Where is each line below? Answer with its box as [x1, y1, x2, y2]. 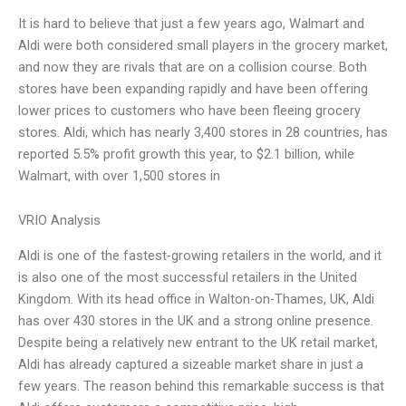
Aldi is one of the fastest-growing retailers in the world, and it [18, 246, 382, 264]
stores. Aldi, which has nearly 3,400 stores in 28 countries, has [18, 123, 388, 140]
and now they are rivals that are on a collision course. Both [18, 58, 367, 75]
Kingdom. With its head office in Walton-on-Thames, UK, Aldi [18, 290, 374, 307]
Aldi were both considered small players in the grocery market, [18, 36, 388, 53]
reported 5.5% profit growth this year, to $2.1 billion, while [18, 145, 354, 162]
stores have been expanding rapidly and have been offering [18, 80, 368, 97]
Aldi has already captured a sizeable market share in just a [18, 355, 363, 372]
